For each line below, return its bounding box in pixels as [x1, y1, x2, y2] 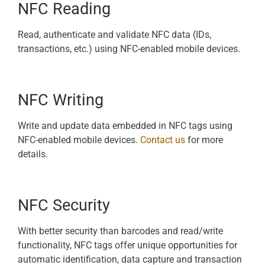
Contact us [140, 134, 185, 146]
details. [18, 148, 48, 160]
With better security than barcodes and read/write [18, 225, 223, 237]
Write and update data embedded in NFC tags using [18, 119, 232, 131]
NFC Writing [18, 90, 104, 109]
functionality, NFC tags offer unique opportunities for [18, 239, 237, 251]
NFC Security [18, 195, 110, 215]
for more [185, 134, 223, 146]
